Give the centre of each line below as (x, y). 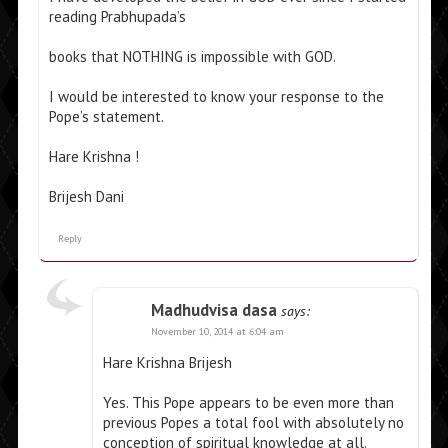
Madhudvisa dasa (213, 310)
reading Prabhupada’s (117, 17)
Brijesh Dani (86, 197)
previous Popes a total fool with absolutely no (253, 423)
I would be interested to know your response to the (216, 97)
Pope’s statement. (106, 117)
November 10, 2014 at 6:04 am (217, 332)
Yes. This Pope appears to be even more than (248, 403)
